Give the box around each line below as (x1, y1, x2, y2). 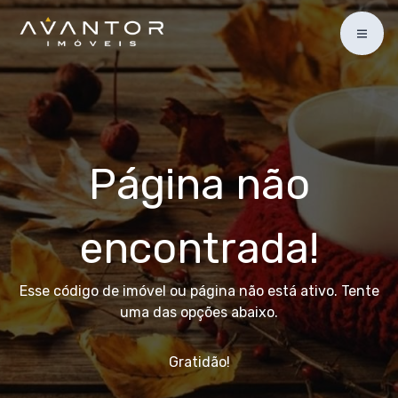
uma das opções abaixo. (120, 303, 278, 321)
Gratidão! (168, 353, 230, 370)
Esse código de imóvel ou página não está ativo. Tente (19, 282, 379, 299)
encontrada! (79, 222, 319, 274)
